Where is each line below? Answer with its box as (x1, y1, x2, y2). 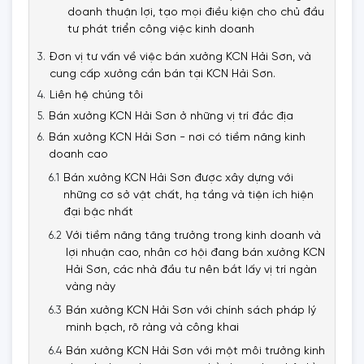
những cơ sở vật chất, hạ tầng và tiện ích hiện (63, 189, 314, 201)
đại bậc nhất (63, 206, 133, 219)
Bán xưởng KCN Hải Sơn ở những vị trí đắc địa (49, 110, 293, 123)
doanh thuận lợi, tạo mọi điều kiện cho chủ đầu (67, 6, 324, 19)
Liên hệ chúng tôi (50, 89, 143, 102)
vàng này (66, 281, 115, 293)
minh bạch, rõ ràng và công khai (66, 322, 239, 334)
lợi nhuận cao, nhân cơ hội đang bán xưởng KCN (66, 247, 325, 259)
